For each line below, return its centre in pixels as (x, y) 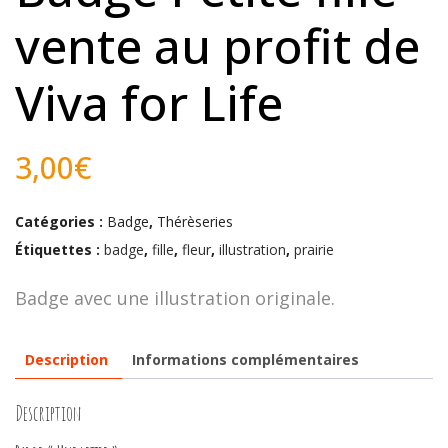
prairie (314, 249)
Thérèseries (195, 221)
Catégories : (61, 221)
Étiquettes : (59, 249)
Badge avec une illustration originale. (175, 297)
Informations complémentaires (245, 359)
